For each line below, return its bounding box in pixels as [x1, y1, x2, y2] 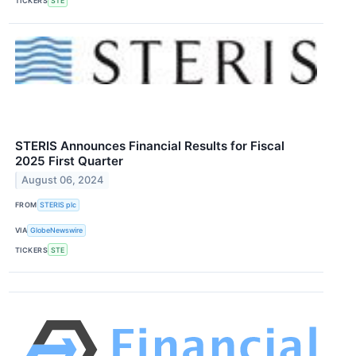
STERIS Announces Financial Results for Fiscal [15, 137, 284, 153]
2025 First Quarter [15, 153, 123, 168]
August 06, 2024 [21, 174, 104, 187]
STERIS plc [40, 200, 77, 210]
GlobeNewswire [30, 226, 83, 235]
